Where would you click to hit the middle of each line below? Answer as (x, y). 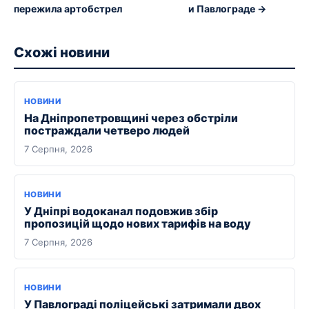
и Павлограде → (228, 8)
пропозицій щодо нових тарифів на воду (138, 223)
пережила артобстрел (68, 8)
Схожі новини (62, 52)
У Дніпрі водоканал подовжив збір (121, 211)
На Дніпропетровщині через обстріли (131, 118)
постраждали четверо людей (107, 130)
